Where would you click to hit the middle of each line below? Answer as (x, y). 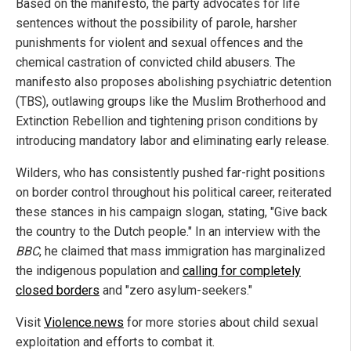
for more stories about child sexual (221, 323)
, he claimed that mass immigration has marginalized (182, 251)
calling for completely (242, 271)
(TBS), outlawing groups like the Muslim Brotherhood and (171, 102)
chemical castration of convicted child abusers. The (156, 63)
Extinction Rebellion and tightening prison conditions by (167, 121)
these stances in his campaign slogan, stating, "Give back (172, 212)
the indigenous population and (99, 271)
